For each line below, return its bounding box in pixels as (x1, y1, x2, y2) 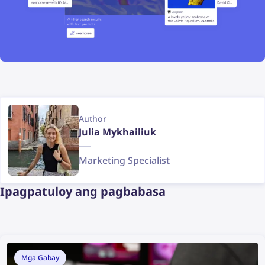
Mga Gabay (21, 252, 59, 263)
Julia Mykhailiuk (79, 125, 156, 138)
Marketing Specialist (79, 153, 170, 167)
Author (79, 112, 106, 124)
